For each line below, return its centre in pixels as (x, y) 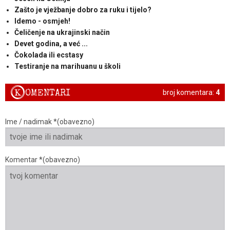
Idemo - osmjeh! (42, 21)
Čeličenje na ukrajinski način (62, 32)
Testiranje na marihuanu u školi (67, 66)
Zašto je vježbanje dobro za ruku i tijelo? (83, 9)
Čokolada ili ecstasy (49, 55)
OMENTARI (48, 93)
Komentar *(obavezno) (43, 160)
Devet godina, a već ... (51, 43)
